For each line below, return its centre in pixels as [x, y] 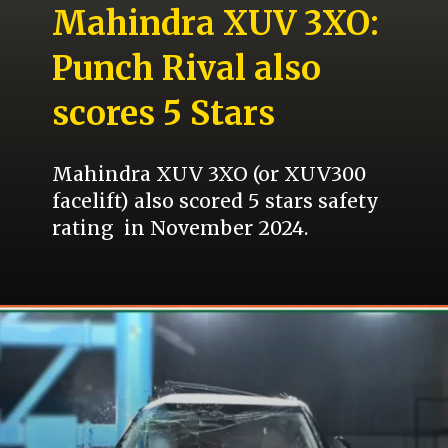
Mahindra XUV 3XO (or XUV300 [209, 174]
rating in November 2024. [180, 228]
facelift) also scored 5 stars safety [216, 201]
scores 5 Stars [164, 114]
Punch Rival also [187, 69]
